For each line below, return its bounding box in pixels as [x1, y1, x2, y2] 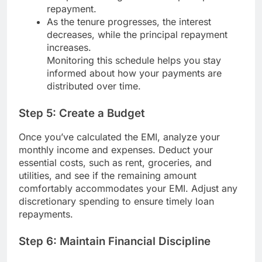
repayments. [19, 208, 73, 220]
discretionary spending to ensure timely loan [19, 195, 214, 208]
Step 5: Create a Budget [19, 106, 145, 120]
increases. [47, 41, 91, 53]
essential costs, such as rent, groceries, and [19, 157, 212, 169]
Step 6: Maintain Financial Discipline [19, 235, 211, 249]
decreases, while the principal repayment [47, 28, 227, 40]
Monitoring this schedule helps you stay [47, 54, 221, 66]
